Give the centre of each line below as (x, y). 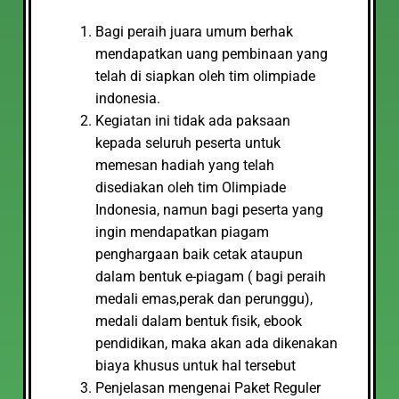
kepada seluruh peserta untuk (188, 143)
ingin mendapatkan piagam (182, 232)
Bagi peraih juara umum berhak (194, 32)
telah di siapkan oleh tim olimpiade (205, 76)
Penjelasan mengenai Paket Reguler (208, 388)
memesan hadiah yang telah (185, 165)
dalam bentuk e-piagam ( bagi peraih (211, 277)
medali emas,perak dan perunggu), (204, 299)
